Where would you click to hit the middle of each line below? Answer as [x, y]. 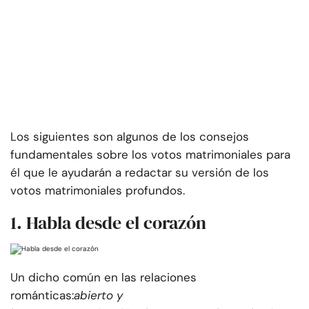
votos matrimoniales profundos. [98, 191]
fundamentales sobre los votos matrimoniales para [150, 155]
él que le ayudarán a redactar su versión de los [140, 173]
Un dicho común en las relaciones [103, 278]
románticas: [42, 296]
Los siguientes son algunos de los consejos [130, 137]
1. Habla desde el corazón [108, 223]
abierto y [98, 296]
